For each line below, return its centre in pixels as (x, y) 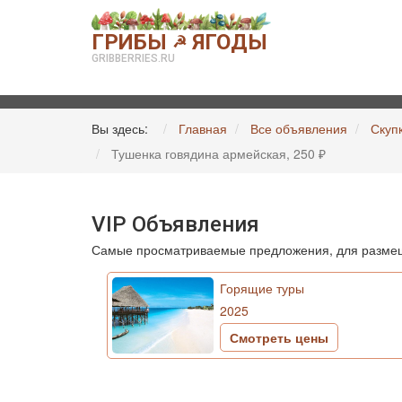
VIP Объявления (175, 224)
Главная (203, 128)
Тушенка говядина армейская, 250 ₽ (220, 153)
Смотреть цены (280, 337)
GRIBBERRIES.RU (133, 58)
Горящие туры (262, 288)
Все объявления (299, 128)
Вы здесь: (123, 128)
